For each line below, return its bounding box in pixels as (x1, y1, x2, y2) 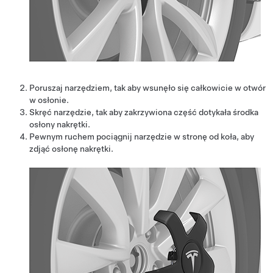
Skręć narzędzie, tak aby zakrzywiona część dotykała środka (29, 107, 258, 117)
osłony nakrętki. (29, 119, 90, 129)
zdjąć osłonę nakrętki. (29, 144, 113, 154)
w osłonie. (29, 95, 69, 105)
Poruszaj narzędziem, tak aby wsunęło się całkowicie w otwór (29, 83, 266, 93)
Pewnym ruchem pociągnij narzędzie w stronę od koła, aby (29, 132, 254, 141)
